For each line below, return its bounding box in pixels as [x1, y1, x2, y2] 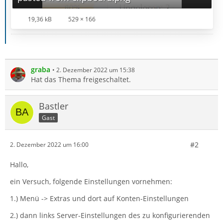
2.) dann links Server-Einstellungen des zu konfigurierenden [10, 210, 210, 220]
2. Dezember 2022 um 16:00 [10, 140, 89, 149]
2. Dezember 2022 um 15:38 [56, 65, 135, 74]
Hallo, [10, 159, 28, 169]
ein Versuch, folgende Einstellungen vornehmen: [10, 176, 172, 186]
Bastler [39, 100, 68, 112]
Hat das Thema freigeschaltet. [31, 74, 131, 84]
